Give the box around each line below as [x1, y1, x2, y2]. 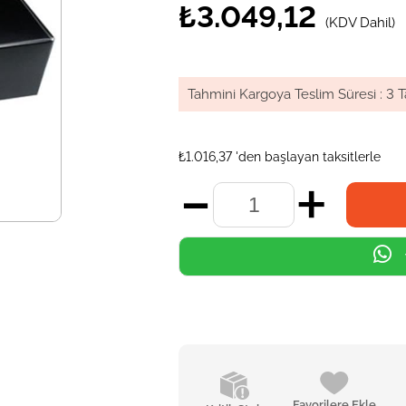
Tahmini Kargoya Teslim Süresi [188, 86, 377, 102]
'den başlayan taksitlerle [236, 150, 382, 164]
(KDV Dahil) [325, 14, 396, 31]
